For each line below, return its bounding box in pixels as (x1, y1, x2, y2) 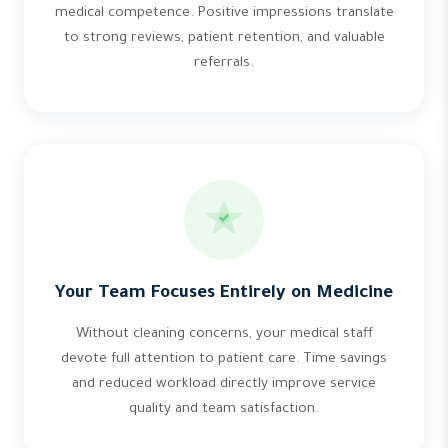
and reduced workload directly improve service (72, 377, 376, 392)
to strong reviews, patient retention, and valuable (63, 31, 385, 46)
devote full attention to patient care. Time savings (61, 352, 387, 367)
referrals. (194, 56, 254, 71)
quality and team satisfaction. (129, 402, 319, 417)
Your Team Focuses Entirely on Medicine (55, 285, 393, 304)
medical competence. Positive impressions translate (54, 6, 394, 21)
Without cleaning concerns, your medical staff (75, 327, 373, 342)
